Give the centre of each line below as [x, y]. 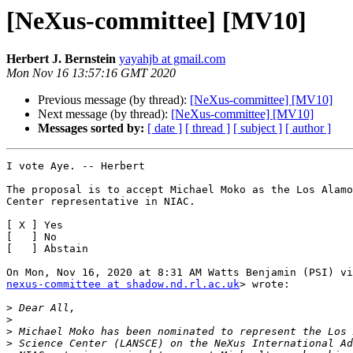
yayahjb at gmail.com [172, 59]
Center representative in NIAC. [101, 202]
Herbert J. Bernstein [61, 59]
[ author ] [308, 128]
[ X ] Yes [35, 225]
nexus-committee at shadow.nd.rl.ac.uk [123, 284]
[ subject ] [258, 128]
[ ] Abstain [47, 249]
